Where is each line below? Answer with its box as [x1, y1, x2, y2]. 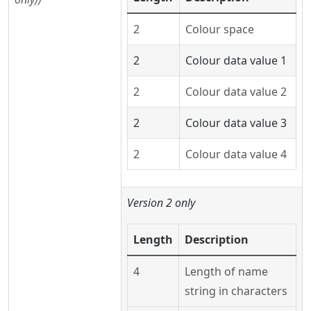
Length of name [185, 264, 268, 279]
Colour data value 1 [185, 53, 287, 68]
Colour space [185, 22, 254, 37]
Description [185, 232, 249, 247]
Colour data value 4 [185, 146, 287, 162]
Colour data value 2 [185, 84, 287, 99]
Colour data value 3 [185, 115, 287, 131]
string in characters [185, 283, 287, 299]
